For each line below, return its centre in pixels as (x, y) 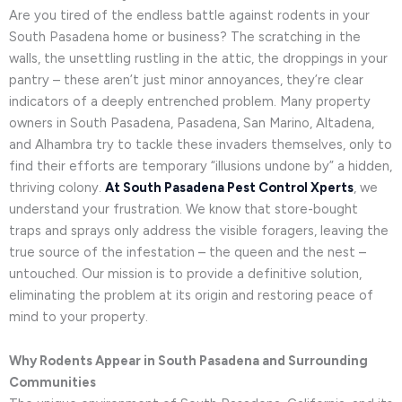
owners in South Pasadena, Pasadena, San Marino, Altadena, (192, 122)
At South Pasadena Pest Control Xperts (229, 187)
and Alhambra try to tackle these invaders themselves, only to (201, 144)
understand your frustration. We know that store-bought (184, 209)
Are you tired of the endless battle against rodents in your (189, 15)
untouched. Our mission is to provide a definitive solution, (185, 273)
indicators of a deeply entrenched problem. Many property (190, 101)
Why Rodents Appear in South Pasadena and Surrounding (188, 361)
